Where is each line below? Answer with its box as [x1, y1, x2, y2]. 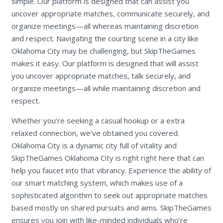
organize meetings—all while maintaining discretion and [11, 83, 201, 94]
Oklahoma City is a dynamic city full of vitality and [11, 140, 177, 151]
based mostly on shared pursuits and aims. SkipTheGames [11, 203, 212, 213]
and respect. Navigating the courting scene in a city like [11, 33, 199, 44]
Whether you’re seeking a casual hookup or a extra [11, 115, 185, 126]
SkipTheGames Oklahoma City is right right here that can [11, 153, 204, 163]
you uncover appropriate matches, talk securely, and [11, 71, 191, 81]
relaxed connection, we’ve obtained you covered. [11, 128, 179, 138]
